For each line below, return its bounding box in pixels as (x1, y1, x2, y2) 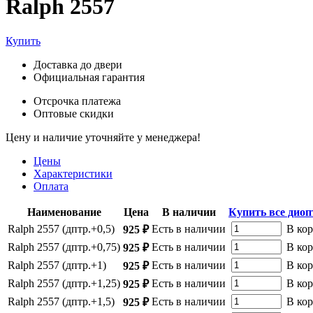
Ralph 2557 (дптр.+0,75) (8, 240, 120, 253)
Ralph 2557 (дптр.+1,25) (8, 277, 120, 289)
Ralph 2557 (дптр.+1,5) (8, 295, 115, 307)
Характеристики (34, 167, 112, 180)
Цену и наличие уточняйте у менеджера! (6, 131, 201, 143)
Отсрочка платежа (34, 94, 121, 107)
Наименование (27, 205, 101, 218)
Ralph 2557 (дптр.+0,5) (8, 222, 115, 235)
